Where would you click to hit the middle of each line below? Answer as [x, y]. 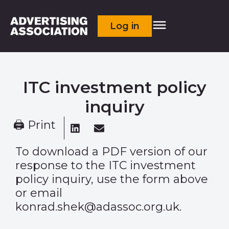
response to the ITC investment [106, 165]
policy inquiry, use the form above [112, 179]
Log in [125, 26]
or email [39, 193]
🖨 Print [35, 125]
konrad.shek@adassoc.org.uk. [98, 207]
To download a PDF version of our [111, 152]
